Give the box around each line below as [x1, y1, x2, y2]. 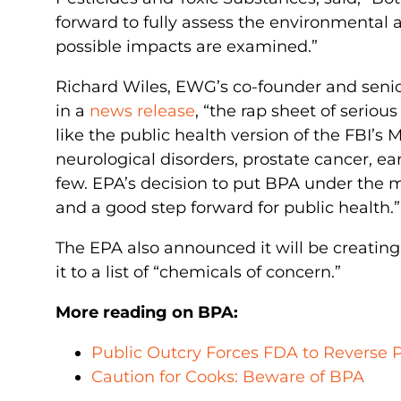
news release [90, 100, 195, 121]
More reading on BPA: [55, 302, 238, 322]
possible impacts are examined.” [55, 36, 318, 56]
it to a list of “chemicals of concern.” [55, 261, 341, 282]
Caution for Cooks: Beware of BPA [91, 366, 364, 387]
